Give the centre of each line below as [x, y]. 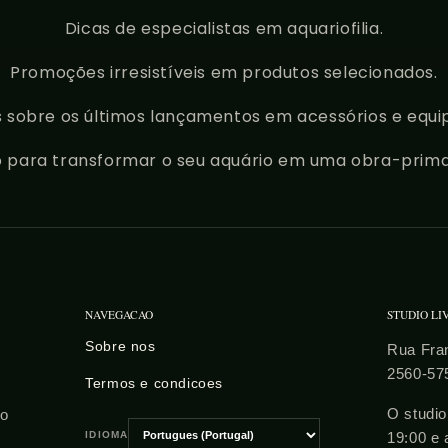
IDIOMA [107, 434]
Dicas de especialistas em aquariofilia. [224, 28]
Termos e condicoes [154, 383]
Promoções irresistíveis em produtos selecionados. [224, 72]
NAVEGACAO [119, 314]
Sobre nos [120, 346]
